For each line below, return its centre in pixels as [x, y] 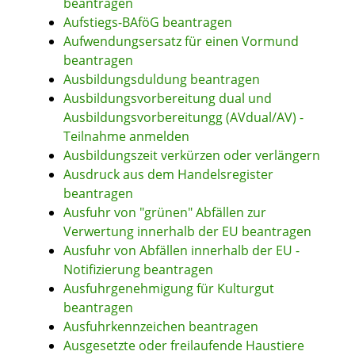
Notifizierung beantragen [138, 270]
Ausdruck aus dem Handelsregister [168, 175]
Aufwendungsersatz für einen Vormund [181, 42]
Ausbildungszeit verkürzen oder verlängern [192, 156]
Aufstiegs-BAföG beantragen [148, 23]
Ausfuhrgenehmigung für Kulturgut [169, 289]
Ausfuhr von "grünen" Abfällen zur [165, 213]
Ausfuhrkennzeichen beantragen [161, 327]
